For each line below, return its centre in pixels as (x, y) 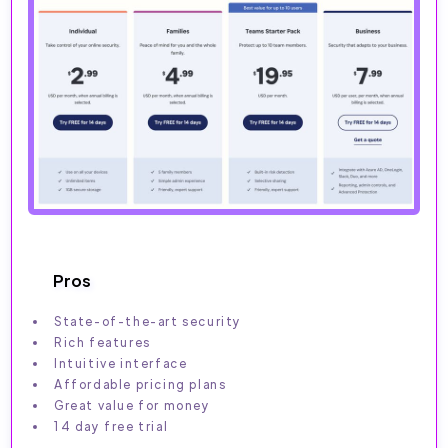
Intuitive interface (121, 362)
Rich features (102, 341)
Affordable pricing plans (140, 383)
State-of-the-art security (148, 320)
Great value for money (132, 404)
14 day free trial (111, 425)
